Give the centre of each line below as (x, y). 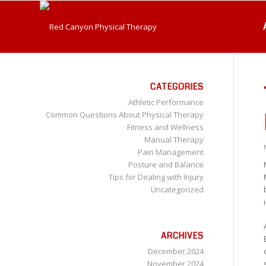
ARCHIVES (182, 236)
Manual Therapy (174, 140)
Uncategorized (177, 189)
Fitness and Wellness (165, 127)
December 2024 (175, 251)
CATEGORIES (177, 87)
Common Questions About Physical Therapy (124, 115)
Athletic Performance (166, 102)
